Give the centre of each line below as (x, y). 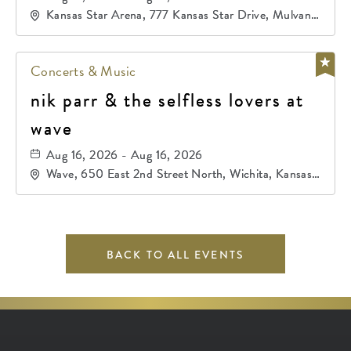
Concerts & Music (83, 71)
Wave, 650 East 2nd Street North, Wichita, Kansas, (181, 174)
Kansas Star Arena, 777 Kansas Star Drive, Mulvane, (183, 15)
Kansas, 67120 (85, 31)
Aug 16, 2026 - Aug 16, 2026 (125, 155)
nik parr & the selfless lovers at (167, 100)
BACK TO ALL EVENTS (175, 255)
